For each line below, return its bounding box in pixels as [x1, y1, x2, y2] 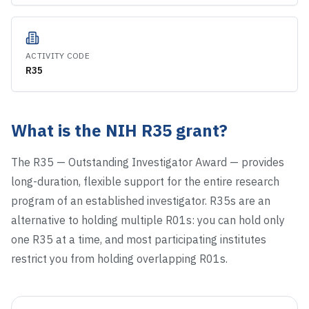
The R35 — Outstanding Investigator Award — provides [11, 155, 284, 169]
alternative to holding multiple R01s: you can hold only [11, 213, 285, 227]
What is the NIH [11, 119, 141, 141]
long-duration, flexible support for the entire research [11, 175, 279, 188]
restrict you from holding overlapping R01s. [11, 252, 228, 266]
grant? [172, 119, 228, 141]
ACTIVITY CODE [26, 50, 90, 61]
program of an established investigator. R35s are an [11, 194, 270, 208]
